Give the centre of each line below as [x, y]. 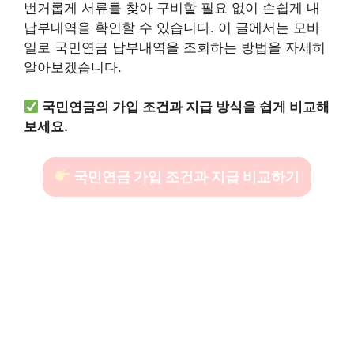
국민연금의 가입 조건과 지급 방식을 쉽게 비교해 [186, 107]
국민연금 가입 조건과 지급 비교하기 [185, 176]
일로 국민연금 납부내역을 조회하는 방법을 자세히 [175, 47]
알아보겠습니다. [73, 67]
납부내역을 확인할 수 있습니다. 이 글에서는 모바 [172, 27]
